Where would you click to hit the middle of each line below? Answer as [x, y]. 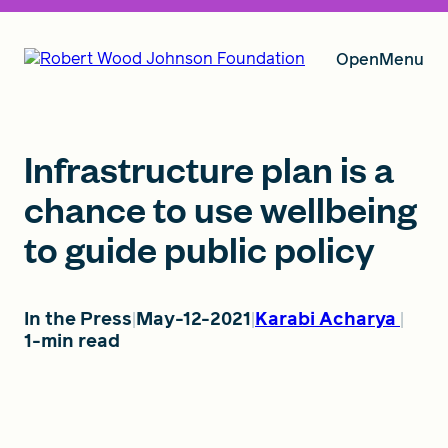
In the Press [78, 318]
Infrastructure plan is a [209, 168]
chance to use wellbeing [220, 208]
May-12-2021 [193, 318]
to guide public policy [199, 248]
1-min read [72, 340]
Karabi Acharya [325, 318]
